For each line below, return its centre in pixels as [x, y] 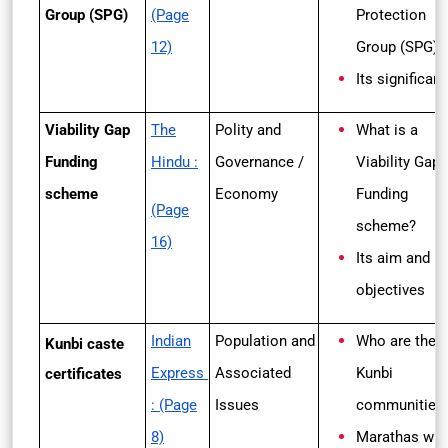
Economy [246, 194]
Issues [237, 405]
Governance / [259, 162]
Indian [171, 341]
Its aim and [393, 258]
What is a [387, 130]
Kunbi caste [84, 344]
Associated [253, 373]
